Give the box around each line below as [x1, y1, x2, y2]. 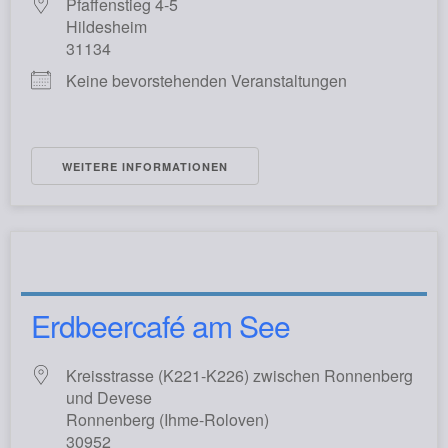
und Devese [66, 386, 152, 410]
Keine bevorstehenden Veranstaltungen [66, 69, 347, 93]
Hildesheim [66, 15, 147, 39]
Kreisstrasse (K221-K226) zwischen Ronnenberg [66, 364, 413, 388]
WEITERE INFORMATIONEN [62, 159, 228, 175]
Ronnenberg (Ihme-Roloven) [66, 408, 269, 432]
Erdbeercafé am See [31, 304, 290, 348]
